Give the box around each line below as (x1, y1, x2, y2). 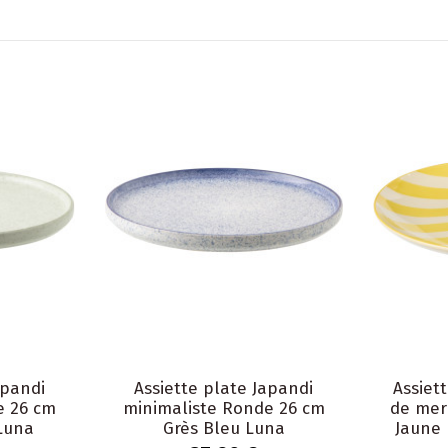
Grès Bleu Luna (162, 418, 285, 440)
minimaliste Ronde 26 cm (122, 398, 325, 420)
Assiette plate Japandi (134, 378, 314, 400)
